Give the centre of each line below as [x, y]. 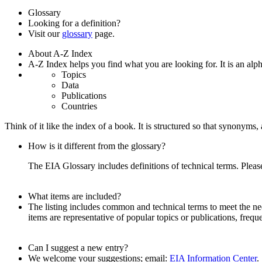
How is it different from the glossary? [97, 146]
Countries [79, 106]
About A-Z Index [60, 53]
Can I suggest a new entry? [78, 247]
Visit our [45, 33]
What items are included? [75, 196]
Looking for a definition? [74, 23]
